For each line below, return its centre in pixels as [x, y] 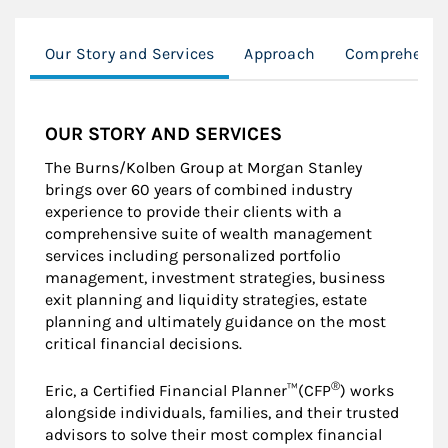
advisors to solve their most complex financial [213, 434]
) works [367, 390]
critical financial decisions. [143, 343]
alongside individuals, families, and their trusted [222, 412]
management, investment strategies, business [215, 277]
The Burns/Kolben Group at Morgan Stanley [203, 167]
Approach [279, 53]
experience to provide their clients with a [193, 211]
